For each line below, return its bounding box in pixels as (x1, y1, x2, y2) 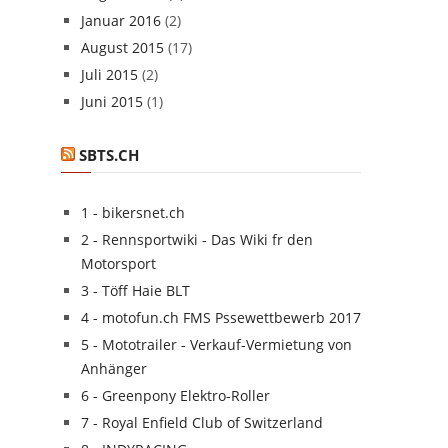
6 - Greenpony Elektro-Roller (81, 386, 270, 405)
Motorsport (81, 254, 156, 273)
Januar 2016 (81, 11, 161, 30)
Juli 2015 (81, 65, 138, 84)
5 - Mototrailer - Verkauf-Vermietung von (81, 335, 352, 354)
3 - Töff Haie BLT (81, 281, 190, 300)
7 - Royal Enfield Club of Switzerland (81, 413, 323, 432)
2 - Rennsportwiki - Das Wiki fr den (81, 230, 313, 249)
